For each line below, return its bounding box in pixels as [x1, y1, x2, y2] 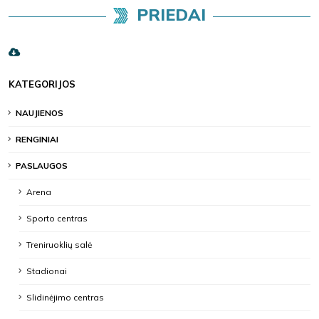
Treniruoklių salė [26, 239, 92, 250]
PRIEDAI [136, 4, 206, 25]
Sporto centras [26, 213, 88, 224]
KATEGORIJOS [9, 78, 75, 90]
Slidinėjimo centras [26, 292, 104, 303]
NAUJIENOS [16, 108, 63, 118]
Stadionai [26, 266, 67, 276]
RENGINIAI [16, 134, 58, 145]
